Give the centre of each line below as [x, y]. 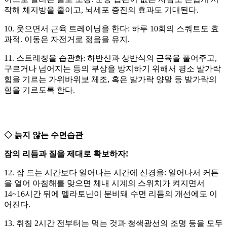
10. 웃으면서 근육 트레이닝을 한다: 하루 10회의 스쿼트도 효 [111, 29]
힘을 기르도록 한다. [40, 90]
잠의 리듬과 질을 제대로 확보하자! [66, 154]
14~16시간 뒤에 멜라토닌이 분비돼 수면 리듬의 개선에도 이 [111, 194]
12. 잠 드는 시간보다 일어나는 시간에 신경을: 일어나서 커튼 [111, 173]
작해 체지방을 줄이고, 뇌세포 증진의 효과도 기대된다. [101, 10]
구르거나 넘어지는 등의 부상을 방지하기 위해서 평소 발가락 [112, 69]
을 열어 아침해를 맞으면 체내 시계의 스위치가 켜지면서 [104, 183]
